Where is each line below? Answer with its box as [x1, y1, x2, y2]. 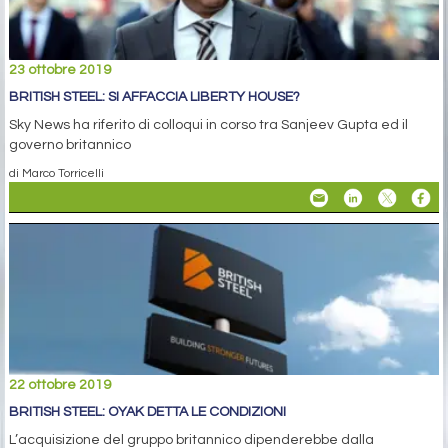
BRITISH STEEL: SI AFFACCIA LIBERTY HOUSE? [9, 90, 300, 105]
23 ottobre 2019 [9, 63, 111, 78]
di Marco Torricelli [9, 167, 104, 180]
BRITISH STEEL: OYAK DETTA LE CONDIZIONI [9, 405, 286, 420]
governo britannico [9, 138, 131, 153]
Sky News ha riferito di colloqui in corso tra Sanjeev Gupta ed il [9, 118, 408, 133]
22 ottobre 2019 [9, 378, 111, 393]
